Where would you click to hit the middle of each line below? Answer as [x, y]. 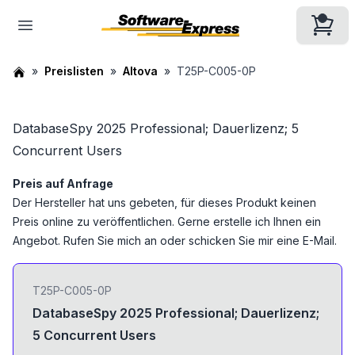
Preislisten [74, 71]
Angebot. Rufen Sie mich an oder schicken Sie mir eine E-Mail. [175, 240]
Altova [140, 71]
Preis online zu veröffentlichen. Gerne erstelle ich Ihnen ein [167, 221]
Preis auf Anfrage [63, 183]
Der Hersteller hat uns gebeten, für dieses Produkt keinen [164, 202]
